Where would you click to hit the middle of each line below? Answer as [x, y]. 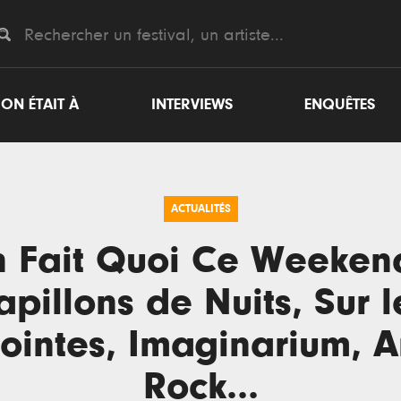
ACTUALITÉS [200, 209]
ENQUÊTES [340, 105]
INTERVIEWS [192, 105]
